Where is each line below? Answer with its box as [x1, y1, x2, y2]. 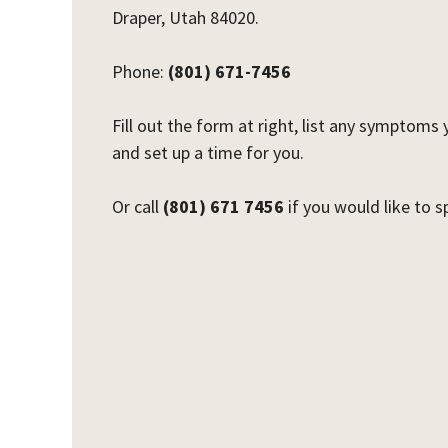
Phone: [112, 60, 168, 83]
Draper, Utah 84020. [112, 6, 259, 29]
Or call [112, 195, 163, 218]
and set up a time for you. [112, 141, 304, 164]
